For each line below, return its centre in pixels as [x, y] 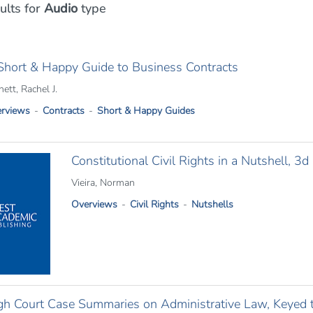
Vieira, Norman [103, 183]
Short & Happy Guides [146, 111]
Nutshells [212, 204]
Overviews [94, 204]
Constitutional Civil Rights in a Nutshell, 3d [190, 161]
